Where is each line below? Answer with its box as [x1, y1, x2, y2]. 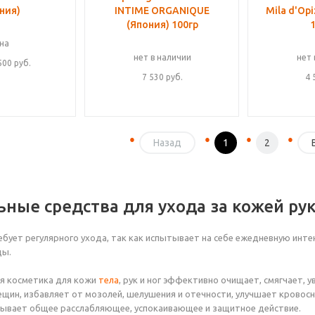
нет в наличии [133, 53, 191, 62]
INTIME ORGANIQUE [115, 5, 210, 16]
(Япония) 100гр [126, 19, 198, 30]
